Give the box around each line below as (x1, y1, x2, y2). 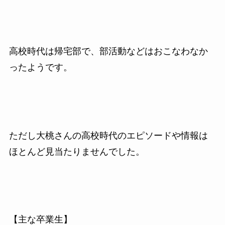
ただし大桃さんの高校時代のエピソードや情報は (9, 130, 208, 141)
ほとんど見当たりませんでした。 (9, 146, 145, 157)
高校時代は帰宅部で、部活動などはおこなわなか (9, 46, 208, 56)
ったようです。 (9, 62, 72, 72)
